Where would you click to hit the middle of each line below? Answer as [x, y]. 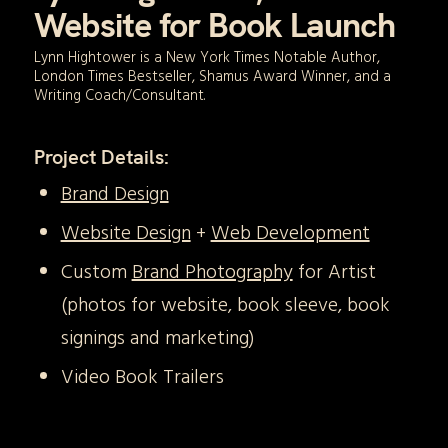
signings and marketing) [157, 338]
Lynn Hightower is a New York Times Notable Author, [206, 57]
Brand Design [114, 194]
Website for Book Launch [214, 25]
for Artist [334, 272]
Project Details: [101, 156]
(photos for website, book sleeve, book [225, 305]
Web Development [290, 233]
